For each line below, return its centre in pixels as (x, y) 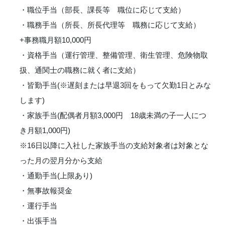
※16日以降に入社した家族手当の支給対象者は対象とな (114, 145)
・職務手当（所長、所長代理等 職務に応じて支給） (110, 25)
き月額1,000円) (45, 130)
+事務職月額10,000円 (55, 40)
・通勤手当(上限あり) (56, 175)
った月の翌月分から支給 (61, 160)
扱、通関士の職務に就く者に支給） (80, 70)
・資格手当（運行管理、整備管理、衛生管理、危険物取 (114, 55)
